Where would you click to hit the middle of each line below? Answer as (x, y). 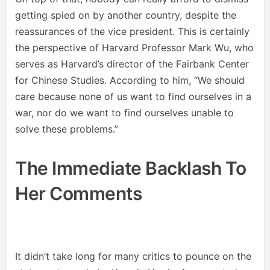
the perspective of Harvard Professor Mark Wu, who (134, 48)
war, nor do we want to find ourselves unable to (124, 113)
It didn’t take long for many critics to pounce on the (133, 256)
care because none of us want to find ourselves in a (133, 96)
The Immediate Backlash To (131, 168)
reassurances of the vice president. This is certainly (132, 31)
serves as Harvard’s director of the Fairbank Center (132, 64)
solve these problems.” (67, 129)
